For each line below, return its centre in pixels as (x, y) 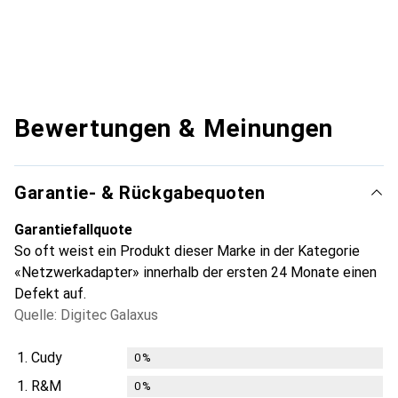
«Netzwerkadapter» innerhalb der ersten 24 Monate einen (195, 272)
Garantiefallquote (73, 229)
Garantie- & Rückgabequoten (140, 192)
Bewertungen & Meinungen (174, 128)
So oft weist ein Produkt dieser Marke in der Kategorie (187, 251)
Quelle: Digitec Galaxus (86, 314)
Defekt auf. (50, 293)
